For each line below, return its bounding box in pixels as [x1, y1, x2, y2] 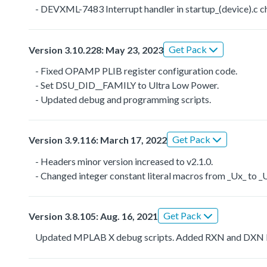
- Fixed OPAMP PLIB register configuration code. [35, 64, 238, 76]
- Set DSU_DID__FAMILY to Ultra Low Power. [35, 79, 219, 91]
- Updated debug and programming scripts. [35, 93, 212, 105]
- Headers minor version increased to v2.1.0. [35, 155, 213, 167]
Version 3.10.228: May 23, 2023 [29, 44, 163, 55]
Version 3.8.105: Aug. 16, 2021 [29, 210, 158, 222]
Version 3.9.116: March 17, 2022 [29, 134, 167, 146]
